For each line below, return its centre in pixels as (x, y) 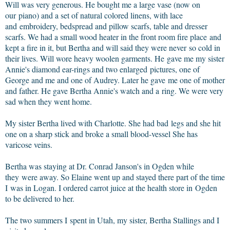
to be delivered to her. (40, 198)
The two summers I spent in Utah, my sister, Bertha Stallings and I (112, 220)
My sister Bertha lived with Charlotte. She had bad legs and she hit (113, 123)
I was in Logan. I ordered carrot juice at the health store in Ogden (111, 187)
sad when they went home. (49, 101)
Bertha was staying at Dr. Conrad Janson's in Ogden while (100, 166)
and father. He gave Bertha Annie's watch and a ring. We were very (114, 90)
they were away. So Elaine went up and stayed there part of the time (115, 177)
